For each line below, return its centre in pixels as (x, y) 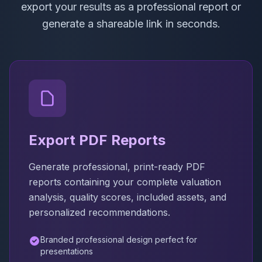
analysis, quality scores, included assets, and (127, 197)
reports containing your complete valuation (125, 182)
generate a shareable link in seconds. (131, 23)
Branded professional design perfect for (119, 239)
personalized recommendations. (99, 212)
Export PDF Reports (97, 140)
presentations (67, 251)
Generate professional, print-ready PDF (117, 166)
